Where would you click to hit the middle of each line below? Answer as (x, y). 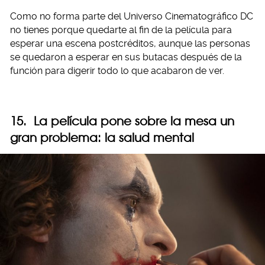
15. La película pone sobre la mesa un (122, 121)
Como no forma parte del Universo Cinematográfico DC (132, 16)
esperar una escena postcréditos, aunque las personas (130, 43)
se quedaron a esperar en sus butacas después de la (126, 57)
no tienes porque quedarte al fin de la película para (121, 30)
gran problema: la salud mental (102, 137)
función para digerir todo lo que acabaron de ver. (117, 70)
